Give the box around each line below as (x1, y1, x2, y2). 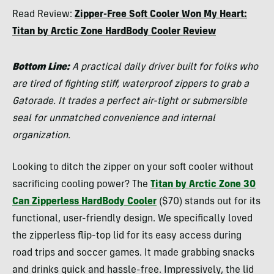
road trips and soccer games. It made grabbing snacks (12, 248, 254, 258)
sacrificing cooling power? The (12, 179, 150, 190)
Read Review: (12, 9, 75, 20)
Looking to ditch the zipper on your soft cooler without (12, 162, 254, 172)
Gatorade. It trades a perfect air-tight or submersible (12, 96, 247, 106)
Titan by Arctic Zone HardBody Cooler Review (12, 26, 216, 37)
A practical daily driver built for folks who (72, 62, 258, 72)
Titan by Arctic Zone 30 (150, 179, 256, 190)
